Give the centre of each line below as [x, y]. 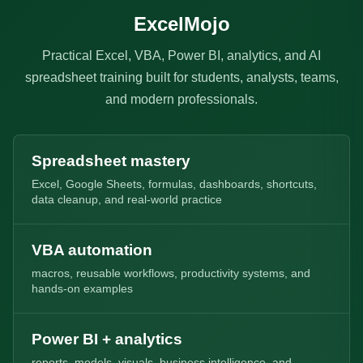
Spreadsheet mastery [111, 161]
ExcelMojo [181, 24]
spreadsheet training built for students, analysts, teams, [181, 77]
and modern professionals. [181, 99]
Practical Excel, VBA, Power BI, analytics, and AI [181, 56]
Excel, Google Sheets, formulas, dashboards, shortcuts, [174, 184]
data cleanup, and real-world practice [127, 200]
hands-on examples [82, 289]
